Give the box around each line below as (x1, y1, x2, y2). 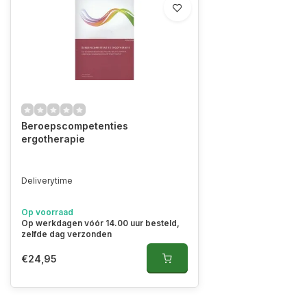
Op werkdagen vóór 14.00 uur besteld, (21, 218, 180, 228)
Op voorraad (21, 207, 73, 217)
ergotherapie (21, 133, 85, 145)
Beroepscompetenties (21, 120, 128, 132)
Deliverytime (21, 175, 73, 186)
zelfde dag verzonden (21, 229, 112, 239)
